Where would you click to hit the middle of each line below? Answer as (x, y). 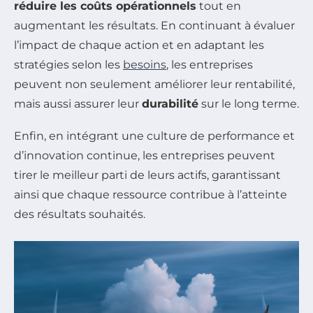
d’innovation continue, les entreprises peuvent (145, 155)
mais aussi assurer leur (78, 103)
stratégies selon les (68, 64)
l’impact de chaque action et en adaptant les (139, 45)
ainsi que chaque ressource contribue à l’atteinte (151, 194)
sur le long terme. (249, 103)
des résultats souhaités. (80, 214)
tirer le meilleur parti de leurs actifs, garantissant (147, 175)
